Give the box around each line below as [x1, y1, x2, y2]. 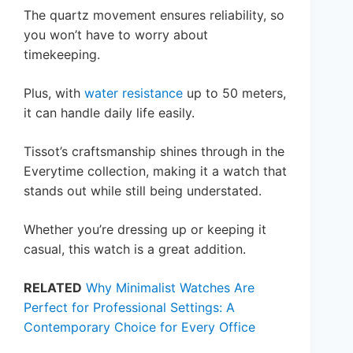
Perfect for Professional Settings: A [24, 299, 235, 315]
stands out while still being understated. [24, 182, 262, 199]
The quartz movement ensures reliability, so [24, 6, 284, 23]
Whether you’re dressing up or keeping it [24, 221, 266, 237]
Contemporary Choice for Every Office [24, 318, 255, 335]
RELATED [24, 279, 82, 295]
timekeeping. [24, 46, 100, 62]
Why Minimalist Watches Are [86, 279, 255, 295]
